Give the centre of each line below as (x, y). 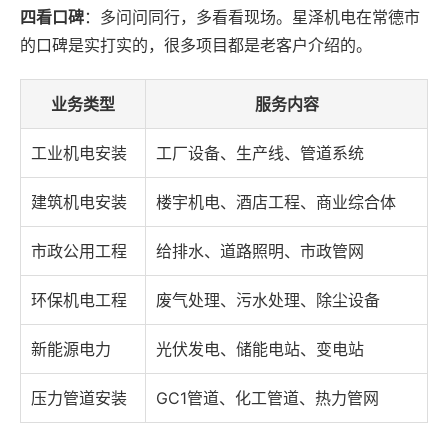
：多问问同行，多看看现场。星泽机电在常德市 (252, 17)
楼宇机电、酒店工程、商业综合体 (276, 202)
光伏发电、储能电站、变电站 (260, 349)
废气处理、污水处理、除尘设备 (268, 300)
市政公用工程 (79, 251)
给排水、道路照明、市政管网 (260, 251)
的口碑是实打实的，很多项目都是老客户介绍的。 (196, 45)
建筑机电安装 (79, 202)
